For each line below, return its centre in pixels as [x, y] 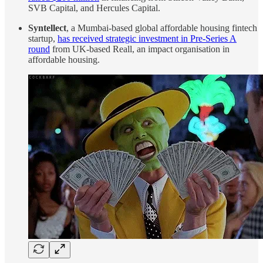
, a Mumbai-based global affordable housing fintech [162, 28]
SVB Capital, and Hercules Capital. [94, 8]
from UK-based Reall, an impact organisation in [140, 49]
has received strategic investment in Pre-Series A [147, 39]
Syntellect [47, 28]
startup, [43, 39]
